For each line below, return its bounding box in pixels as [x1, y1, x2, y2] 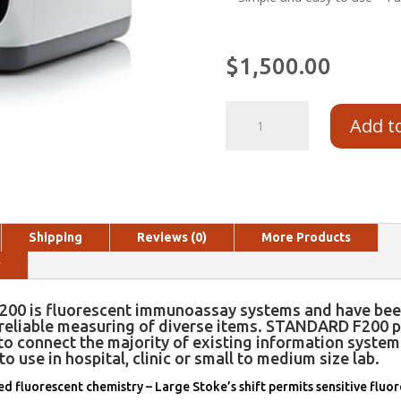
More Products [261, 230, 351, 245]
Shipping [29, 230, 82, 245]
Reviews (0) [137, 230, 207, 245]
